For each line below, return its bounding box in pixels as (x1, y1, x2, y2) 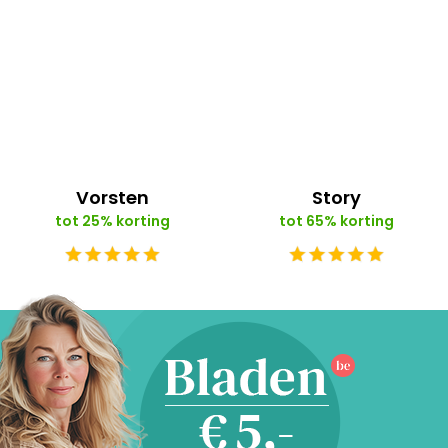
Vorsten (75, 185, 149, 211)
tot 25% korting (54, 211, 170, 232)
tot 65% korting (278, 211, 394, 232)
